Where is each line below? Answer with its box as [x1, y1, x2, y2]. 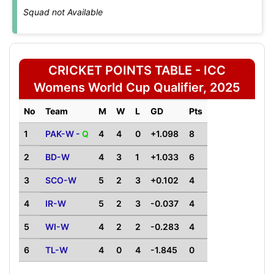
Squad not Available [23, 7, 103, 17]
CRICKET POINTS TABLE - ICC [48, 63, 226, 78]
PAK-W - [45, 128, 82, 139]
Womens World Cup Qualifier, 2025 [34, 80, 240, 95]
